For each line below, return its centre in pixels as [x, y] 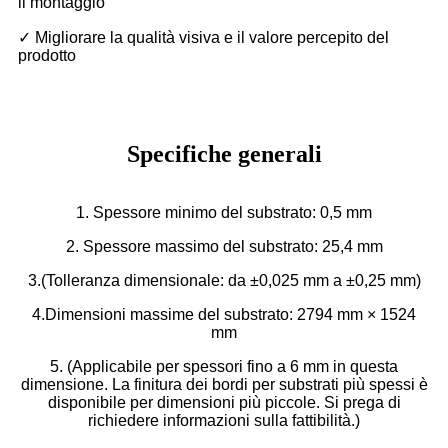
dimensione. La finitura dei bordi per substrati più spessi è [224, 384]
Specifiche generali [224, 153]
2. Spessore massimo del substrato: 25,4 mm [224, 246]
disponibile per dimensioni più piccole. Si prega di [224, 402]
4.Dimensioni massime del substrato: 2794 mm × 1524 [224, 314]
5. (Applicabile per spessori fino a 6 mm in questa [224, 366]
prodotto [47, 55]
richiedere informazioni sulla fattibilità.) [224, 420]
